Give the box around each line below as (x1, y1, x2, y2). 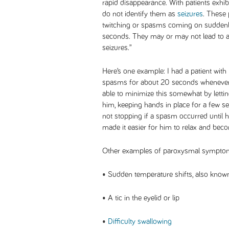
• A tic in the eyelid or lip (102, 194, 179, 202)
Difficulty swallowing (108, 217, 172, 225)
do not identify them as (102, 10, 177, 18)
